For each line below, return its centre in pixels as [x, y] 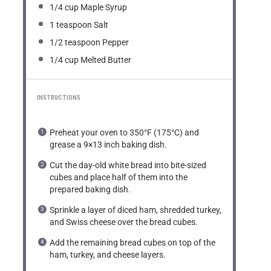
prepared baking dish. [90, 189]
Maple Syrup [103, 8]
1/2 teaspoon [75, 42]
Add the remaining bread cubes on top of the [133, 243]
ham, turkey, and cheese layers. [108, 255]
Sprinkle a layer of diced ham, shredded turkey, [136, 210]
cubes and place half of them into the [119, 177]
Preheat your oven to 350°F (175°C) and [125, 132]
